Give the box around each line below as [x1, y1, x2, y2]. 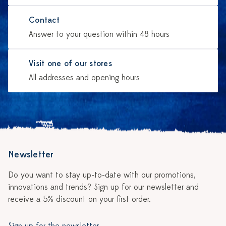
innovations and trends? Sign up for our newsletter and [8, 182, 199, 193]
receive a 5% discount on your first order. [8, 194, 151, 205]
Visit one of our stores [29, 59, 112, 69]
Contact [29, 15, 60, 26]
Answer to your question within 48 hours [29, 29, 169, 40]
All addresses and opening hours [29, 73, 140, 83]
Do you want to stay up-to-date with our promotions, [8, 170, 195, 181]
